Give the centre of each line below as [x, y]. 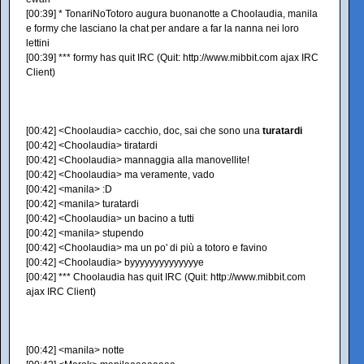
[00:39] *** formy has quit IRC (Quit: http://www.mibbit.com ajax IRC [172, 58]
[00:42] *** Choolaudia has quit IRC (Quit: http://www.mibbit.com [166, 277]
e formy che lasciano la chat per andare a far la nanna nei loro [162, 28]
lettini [38, 43]
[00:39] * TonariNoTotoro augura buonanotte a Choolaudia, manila [172, 14]
